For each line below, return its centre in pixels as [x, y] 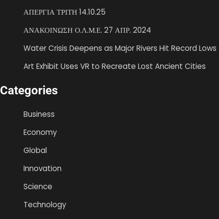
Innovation [43, 169]
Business [39, 114]
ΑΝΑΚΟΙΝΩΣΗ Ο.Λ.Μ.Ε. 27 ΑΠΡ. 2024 [87, 30]
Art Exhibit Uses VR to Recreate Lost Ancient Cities [115, 66]
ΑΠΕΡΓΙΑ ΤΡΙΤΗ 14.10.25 [65, 12]
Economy [40, 132]
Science [38, 187]
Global [35, 151]
